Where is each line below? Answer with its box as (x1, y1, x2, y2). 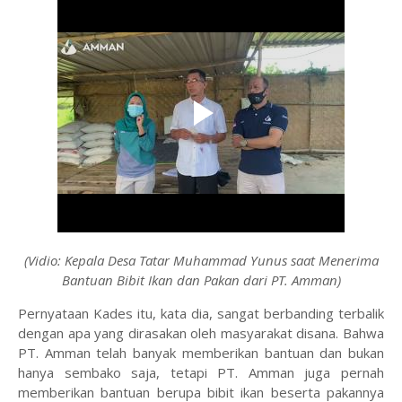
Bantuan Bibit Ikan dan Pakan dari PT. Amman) (61, 271, 341, 290)
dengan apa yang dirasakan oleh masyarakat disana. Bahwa (18, 324, 384, 343)
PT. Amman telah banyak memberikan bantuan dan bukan (18, 344, 384, 363)
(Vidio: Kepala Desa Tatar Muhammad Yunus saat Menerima (23, 251, 379, 270)
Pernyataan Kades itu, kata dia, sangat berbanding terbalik (18, 304, 384, 323)
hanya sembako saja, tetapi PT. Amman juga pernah (18, 363, 384, 382)
